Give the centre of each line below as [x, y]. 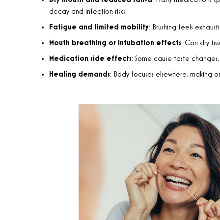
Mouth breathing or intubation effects [115, 43]
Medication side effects [90, 59]
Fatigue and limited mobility [99, 27]
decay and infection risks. [88, 12]
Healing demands [80, 75]
